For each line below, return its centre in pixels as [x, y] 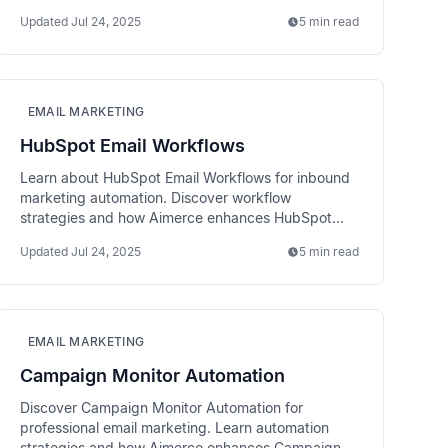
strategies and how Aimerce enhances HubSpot [175, 217]
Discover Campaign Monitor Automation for [161, 407]
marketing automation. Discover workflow [155, 197]
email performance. [82, 237]
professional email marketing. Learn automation [174, 427]
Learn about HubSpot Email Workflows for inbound [184, 177]
